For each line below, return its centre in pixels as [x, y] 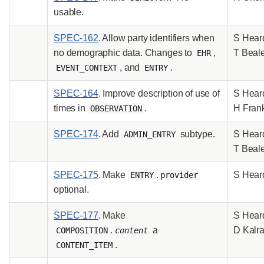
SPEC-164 [76, 93]
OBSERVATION [116, 108]
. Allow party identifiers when [156, 38]
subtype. [196, 134]
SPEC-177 [76, 215]
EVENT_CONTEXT [87, 67]
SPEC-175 [76, 174]
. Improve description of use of [159, 93]
